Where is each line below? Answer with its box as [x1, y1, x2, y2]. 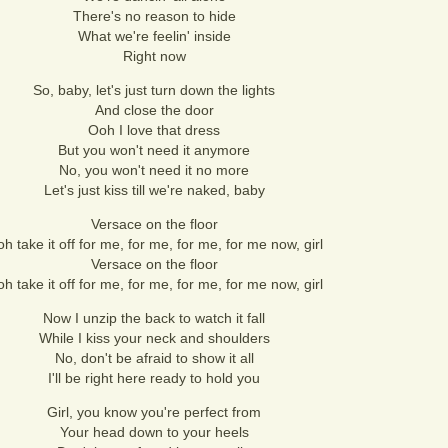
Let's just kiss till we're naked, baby [43, 182, 265, 198]
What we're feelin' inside [77, 28, 231, 44]
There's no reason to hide [72, 8, 236, 24]
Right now [122, 48, 186, 64]
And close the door [94, 102, 214, 118]
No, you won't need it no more [59, 162, 249, 178]
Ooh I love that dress [88, 122, 220, 138]
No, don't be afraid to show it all [54, 350, 254, 366]
